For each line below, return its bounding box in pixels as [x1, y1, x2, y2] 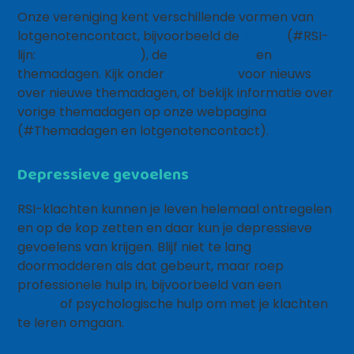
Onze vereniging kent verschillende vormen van [17, 8, 314, 26]
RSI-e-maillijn [171, 46, 254, 64]
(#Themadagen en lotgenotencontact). [17, 122, 269, 140]
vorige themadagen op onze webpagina [17, 103, 270, 121]
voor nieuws [235, 65, 312, 83]
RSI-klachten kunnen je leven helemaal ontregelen [17, 200, 333, 218]
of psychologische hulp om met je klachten [57, 295, 329, 313]
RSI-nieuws [168, 65, 235, 83]
